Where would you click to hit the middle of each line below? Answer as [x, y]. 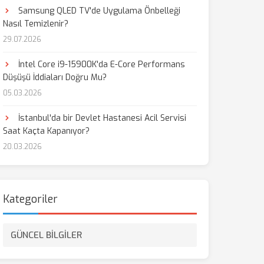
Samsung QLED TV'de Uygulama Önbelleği [98, 11]
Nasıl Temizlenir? [35, 24]
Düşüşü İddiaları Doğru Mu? [55, 77]
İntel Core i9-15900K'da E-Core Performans [100, 65]
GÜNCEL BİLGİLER [46, 235]
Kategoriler [30, 199]
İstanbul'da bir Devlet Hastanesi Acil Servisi [101, 118]
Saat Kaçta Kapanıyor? [46, 131]
